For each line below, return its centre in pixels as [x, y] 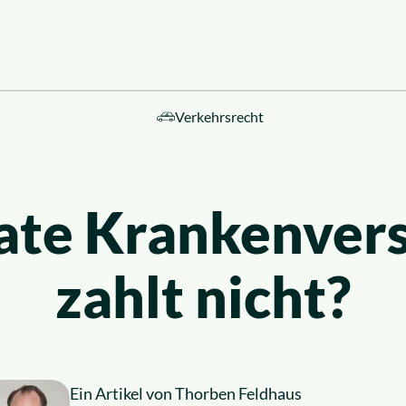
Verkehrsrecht [219, 116]
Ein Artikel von [122, 393]
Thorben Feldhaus [238, 393]
